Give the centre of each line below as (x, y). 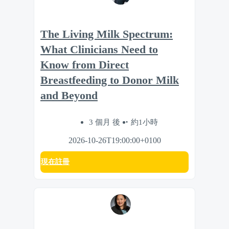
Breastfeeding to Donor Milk (110, 81)
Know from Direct (85, 65)
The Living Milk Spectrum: (107, 35)
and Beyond (69, 96)
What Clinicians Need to (99, 50)
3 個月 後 (105, 122)
